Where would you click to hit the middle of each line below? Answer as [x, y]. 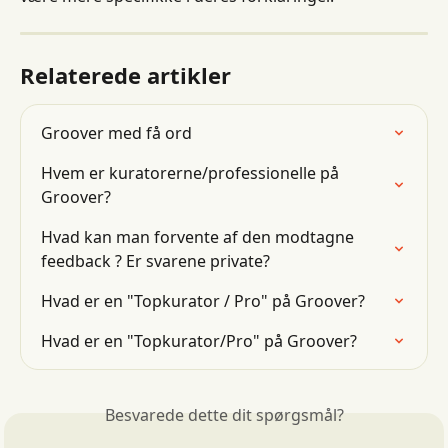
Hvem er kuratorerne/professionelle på [192, 173]
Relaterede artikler [125, 75]
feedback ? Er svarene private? [155, 261]
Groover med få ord [116, 133]
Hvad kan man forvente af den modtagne [199, 237]
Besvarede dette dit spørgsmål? [224, 415]
